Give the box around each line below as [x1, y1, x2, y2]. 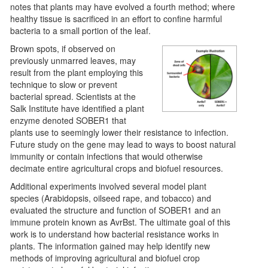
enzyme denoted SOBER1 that [10, 114, 127, 126]
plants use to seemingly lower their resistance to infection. [10, 126, 229, 138]
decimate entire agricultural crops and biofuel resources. [10, 162, 224, 174]
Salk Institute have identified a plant [10, 102, 145, 114]
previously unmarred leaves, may [10, 54, 136, 66]
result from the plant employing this [10, 66, 144, 78]
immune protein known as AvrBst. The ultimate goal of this [10, 215, 231, 228]
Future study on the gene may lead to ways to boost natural [10, 138, 236, 150]
